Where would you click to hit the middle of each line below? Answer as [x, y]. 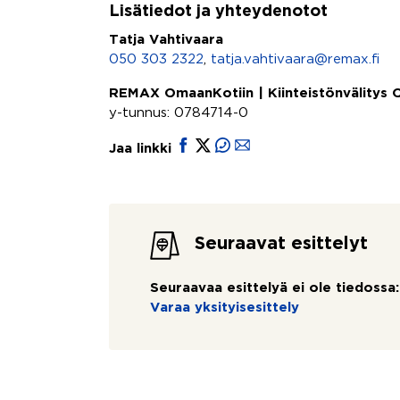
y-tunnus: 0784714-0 [179, 113]
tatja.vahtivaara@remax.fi [295, 59]
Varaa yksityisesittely [225, 308]
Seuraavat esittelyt [281, 244]
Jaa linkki [142, 149]
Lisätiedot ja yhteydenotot [218, 12]
